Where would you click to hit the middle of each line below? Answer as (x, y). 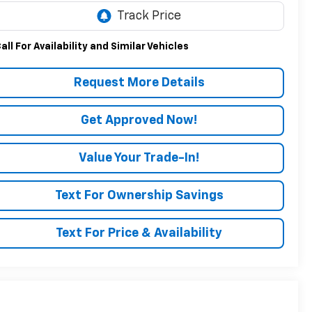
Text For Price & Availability (139, 234)
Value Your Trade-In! (139, 158)
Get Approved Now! (139, 121)
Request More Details (139, 83)
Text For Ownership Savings (139, 196)
